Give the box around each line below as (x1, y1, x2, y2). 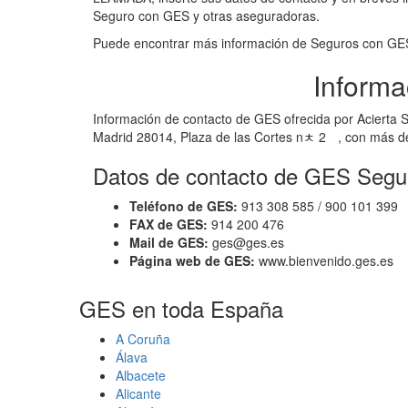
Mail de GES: (129, 232, 209, 251)
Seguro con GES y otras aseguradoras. (93, 5, 320, 25)
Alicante (116, 383, 161, 403)
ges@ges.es (209, 232, 284, 251)
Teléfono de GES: (129, 196, 238, 215)
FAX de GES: (129, 214, 208, 233)
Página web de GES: (129, 250, 255, 270)
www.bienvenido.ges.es (255, 250, 393, 270)
